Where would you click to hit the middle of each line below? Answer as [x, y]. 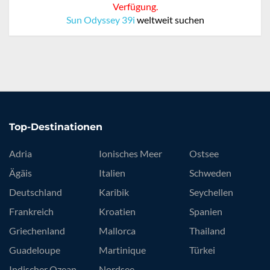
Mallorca [118, 230]
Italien [112, 172]
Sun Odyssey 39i [100, 19]
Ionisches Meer [131, 153]
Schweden [210, 172]
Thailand [207, 230]
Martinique [123, 250]
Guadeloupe [35, 250]
